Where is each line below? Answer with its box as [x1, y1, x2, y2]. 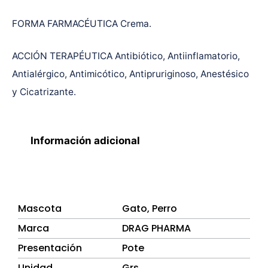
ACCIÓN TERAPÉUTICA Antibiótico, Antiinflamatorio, [12, 50, 240, 62]
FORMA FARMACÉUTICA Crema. [12, 18, 151, 30]
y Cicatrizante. [12, 86, 76, 98]
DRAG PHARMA [122, 221, 191, 236]
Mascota [18, 202, 62, 216]
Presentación [18, 241, 82, 255]
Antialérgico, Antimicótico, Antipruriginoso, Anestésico [12, 68, 249, 80]
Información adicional [31, 134, 141, 147]
